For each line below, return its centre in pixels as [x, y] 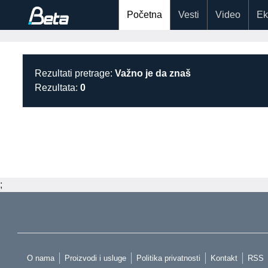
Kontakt [224, 258]
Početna [144, 15]
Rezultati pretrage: [75, 73]
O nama [41, 258]
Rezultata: [57, 88]
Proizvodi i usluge [95, 258]
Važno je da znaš [153, 73]
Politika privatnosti [168, 258]
